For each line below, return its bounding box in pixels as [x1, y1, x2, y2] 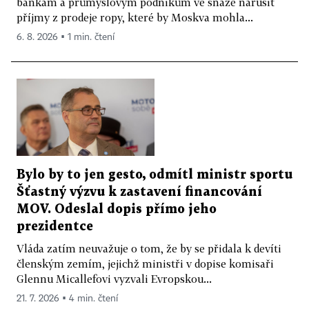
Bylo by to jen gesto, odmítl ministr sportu [17, 169, 292, 181]
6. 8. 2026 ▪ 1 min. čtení [17, 32, 114, 42]
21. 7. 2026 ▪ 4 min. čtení [17, 294, 118, 304]
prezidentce [17, 221, 93, 233]
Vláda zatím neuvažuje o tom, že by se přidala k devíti [17, 242, 281, 255]
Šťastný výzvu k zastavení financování [17, 186, 262, 199]
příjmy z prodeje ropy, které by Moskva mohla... [17, 10, 253, 23]
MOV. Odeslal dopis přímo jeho [17, 203, 217, 216]
